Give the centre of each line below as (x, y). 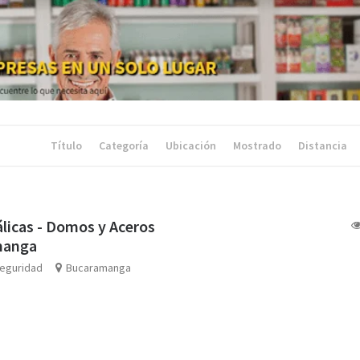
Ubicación (192, 145)
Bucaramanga (99, 267)
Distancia (323, 145)
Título (67, 145)
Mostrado (258, 145)
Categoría (125, 145)
